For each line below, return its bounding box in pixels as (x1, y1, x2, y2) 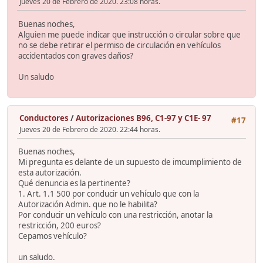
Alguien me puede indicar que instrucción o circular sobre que (18, 29, 241, 40)
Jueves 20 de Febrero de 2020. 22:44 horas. (19, 124, 160, 135)
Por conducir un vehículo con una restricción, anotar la (18, 210, 213, 221)
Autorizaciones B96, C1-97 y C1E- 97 (76, 113, 211, 124)
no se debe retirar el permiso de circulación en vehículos (18, 39, 221, 50)
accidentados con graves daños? (18, 50, 133, 61)
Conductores (19, 113, 69, 124)
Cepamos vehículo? (18, 231, 87, 242)
